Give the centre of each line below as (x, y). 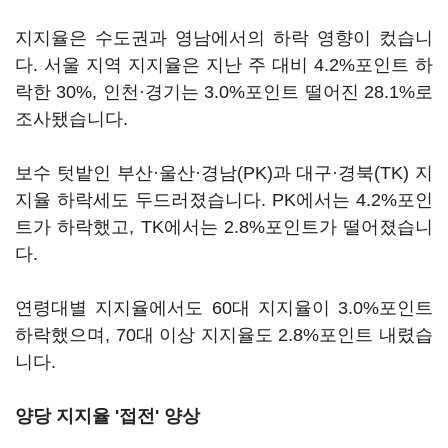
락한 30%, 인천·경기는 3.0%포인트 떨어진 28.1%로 (224, 92)
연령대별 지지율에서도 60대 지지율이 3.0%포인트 (224, 308)
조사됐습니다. (74, 119)
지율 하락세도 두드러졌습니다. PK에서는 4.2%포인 (224, 200)
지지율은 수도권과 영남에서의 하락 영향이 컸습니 (224, 38)
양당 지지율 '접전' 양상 (107, 416)
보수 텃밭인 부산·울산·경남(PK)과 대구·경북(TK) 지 (224, 173)
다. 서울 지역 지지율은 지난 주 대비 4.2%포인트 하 (224, 65)
